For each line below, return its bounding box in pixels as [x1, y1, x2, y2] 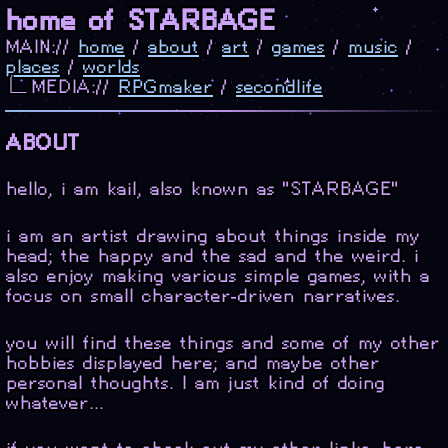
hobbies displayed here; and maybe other [6, 350, 380, 374]
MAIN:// [5, 35, 78, 58]
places [5, 55, 60, 78]
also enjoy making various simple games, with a [6, 263, 430, 287]
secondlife [236, 75, 323, 98]
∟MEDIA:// [5, 75, 118, 98]
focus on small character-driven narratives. [6, 283, 400, 307]
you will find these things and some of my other [6, 330, 440, 354]
